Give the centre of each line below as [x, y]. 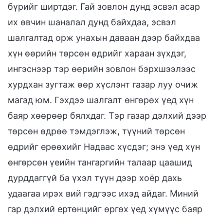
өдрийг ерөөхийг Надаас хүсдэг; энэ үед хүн [104, 146]
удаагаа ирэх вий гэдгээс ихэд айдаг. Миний [103, 193]
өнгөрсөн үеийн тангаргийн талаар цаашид [100, 162]
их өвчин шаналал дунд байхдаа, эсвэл [92, 22]
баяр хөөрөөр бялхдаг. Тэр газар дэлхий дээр [107, 115]
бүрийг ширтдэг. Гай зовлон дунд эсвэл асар [104, 6]
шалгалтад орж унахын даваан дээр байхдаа [104, 37]
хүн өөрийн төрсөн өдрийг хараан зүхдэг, [97, 53]
